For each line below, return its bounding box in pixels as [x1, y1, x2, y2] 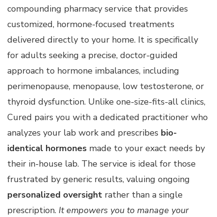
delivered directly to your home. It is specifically [7, 33, 198, 46]
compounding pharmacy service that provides [7, 2, 188, 15]
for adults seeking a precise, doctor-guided [7, 49, 178, 61]
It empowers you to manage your [59, 204, 188, 216]
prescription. [7, 204, 59, 216]
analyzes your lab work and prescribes [7, 126, 161, 139]
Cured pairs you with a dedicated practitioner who [7, 111, 208, 123]
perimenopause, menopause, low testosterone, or [7, 80, 204, 92]
